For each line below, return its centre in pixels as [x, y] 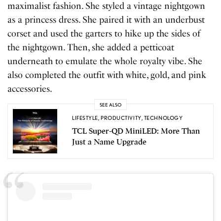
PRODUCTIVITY [121, 118]
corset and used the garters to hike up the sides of [104, 34]
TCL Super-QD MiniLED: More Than [136, 131]
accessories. [31, 89]
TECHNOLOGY [163, 118]
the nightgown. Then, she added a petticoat [91, 48]
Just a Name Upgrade [109, 142]
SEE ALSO [110, 104]
